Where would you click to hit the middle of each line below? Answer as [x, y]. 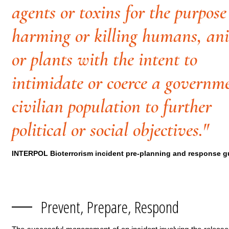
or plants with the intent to [105, 59]
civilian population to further [112, 106]
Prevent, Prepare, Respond [110, 207]
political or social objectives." [110, 130]
